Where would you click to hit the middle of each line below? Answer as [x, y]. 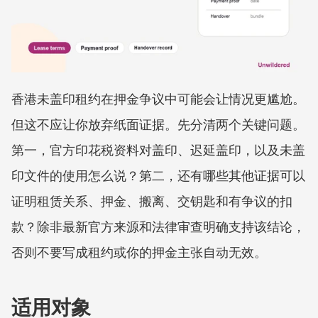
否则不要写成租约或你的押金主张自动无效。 [139, 252]
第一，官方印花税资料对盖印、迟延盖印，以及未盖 [158, 150]
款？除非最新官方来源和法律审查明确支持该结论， [158, 226]
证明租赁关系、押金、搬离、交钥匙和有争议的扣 [152, 201]
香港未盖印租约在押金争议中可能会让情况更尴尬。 [158, 99]
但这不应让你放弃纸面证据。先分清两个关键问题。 [158, 124]
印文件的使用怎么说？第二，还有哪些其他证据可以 [158, 175]
